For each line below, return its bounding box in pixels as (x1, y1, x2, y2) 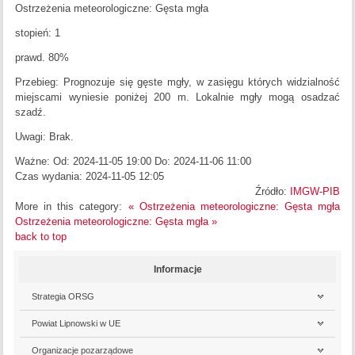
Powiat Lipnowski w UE (32, 319, 121, 329)
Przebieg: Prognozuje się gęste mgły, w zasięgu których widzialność (15, 76, 340, 89)
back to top (15, 231, 67, 243)
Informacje (153, 264, 202, 276)
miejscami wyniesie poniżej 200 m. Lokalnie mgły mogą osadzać (15, 91, 340, 104)
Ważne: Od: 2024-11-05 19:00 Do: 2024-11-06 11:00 (15, 155, 252, 168)
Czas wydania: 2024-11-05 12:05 (15, 170, 165, 183)
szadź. (15, 106, 47, 119)
